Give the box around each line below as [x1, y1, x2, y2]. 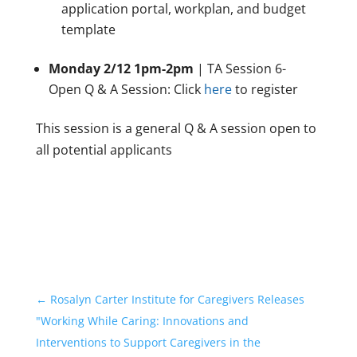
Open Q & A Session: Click [48, 80, 204, 99]
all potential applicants [35, 141, 172, 159]
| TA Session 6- [193, 60, 286, 78]
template [61, 21, 116, 39]
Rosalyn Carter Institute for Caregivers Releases [49, 292, 304, 308]
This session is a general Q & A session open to [35, 120, 316, 138]
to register [231, 80, 298, 99]
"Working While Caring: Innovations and [35, 313, 249, 329]
